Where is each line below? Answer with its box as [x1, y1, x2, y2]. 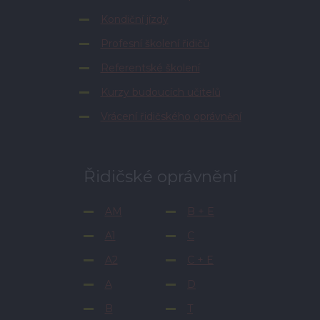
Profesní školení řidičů [100, 37, 209, 50]
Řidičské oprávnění [83, 166, 237, 186]
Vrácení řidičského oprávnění [100, 110, 241, 123]
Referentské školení [100, 61, 200, 74]
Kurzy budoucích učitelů [100, 86, 221, 99]
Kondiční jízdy [100, 13, 169, 26]
